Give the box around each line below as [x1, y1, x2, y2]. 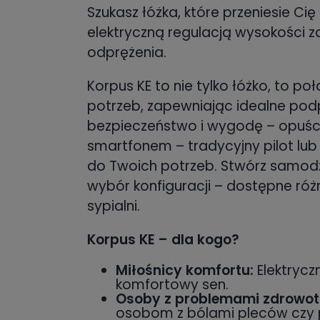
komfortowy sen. [116, 275, 229, 295]
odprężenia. [87, 43, 166, 63]
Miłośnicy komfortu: [116, 261, 254, 281]
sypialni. [87, 196, 140, 216]
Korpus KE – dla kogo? [87, 230, 239, 250]
